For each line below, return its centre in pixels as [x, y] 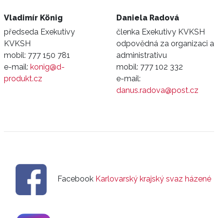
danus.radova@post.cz [157, 91]
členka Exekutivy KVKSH [161, 32]
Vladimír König [33, 18]
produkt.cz [23, 79]
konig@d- [47, 67]
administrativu [142, 55]
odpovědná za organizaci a [165, 44]
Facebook [75, 179]
